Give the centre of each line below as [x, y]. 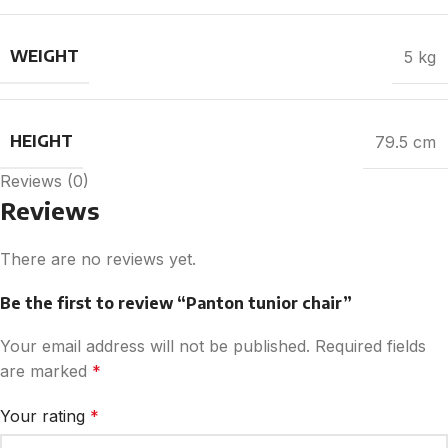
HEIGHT [41, 141]
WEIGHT [44, 56]
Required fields [370, 346]
